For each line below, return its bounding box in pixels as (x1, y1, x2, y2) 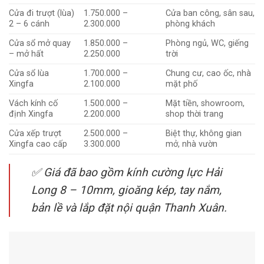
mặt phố (166, 78, 198, 89)
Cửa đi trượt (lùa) (9, 8, 74, 18)
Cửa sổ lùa (9, 68, 49, 78)
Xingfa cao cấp (9, 138, 67, 149)
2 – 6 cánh (9, 18, 49, 29)
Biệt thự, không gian (166, 128, 242, 138)
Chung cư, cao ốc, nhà (166, 68, 252, 78)
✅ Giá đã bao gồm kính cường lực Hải (31, 165, 222, 179)
